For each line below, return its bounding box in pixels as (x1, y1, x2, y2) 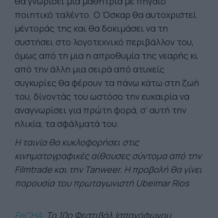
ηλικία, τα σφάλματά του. (15, 118, 119, 129)
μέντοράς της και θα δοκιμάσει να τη (15, 22, 168, 34)
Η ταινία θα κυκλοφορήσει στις (15, 136, 139, 148)
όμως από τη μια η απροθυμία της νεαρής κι (15, 50, 198, 61)
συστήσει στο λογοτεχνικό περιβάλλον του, (15, 36, 194, 48)
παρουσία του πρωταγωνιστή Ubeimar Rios (15, 177, 189, 189)
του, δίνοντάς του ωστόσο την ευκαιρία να (15, 91, 189, 102)
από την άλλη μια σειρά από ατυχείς (15, 63, 164, 75)
